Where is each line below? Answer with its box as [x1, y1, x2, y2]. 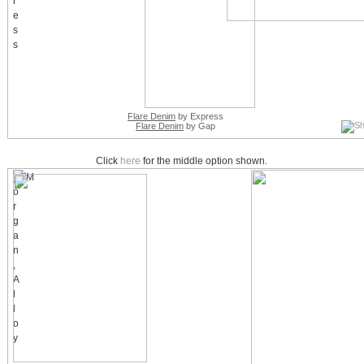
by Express [175, 111, 223, 122]
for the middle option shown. [141, 155, 268, 167]
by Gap [183, 121, 215, 132]
